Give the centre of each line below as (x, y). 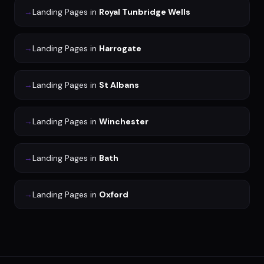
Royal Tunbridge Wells (145, 12)
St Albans (119, 85)
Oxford (114, 195)
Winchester (124, 122)
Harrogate (120, 49)
